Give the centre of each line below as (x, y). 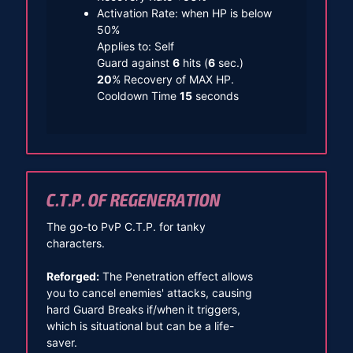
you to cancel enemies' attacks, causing (149, 292)
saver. (61, 342)
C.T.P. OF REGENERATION (133, 201)
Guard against (134, 62)
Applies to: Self (135, 46)
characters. (75, 243)
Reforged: (72, 276)
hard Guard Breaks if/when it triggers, (143, 309)
